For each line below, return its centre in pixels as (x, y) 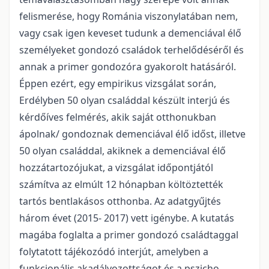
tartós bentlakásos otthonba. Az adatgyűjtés (120, 201)
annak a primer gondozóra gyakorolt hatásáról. (128, 67)
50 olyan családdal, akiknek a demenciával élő (122, 151)
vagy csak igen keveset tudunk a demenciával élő (130, 33)
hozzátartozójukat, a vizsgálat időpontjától (116, 168)
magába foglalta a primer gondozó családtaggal (129, 235)
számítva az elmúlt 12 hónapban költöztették (121, 185)
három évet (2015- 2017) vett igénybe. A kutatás (127, 218)
